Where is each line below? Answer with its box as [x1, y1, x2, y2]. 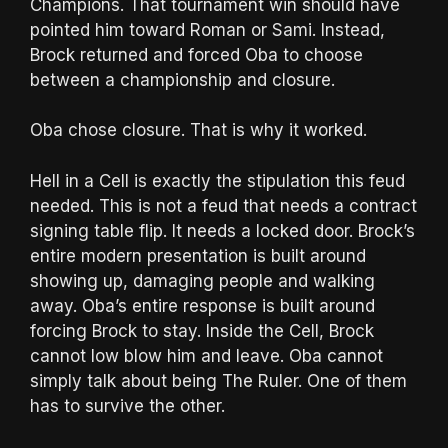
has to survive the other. [30, 395, 225, 416]
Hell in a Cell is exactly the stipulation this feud [30, 170, 405, 191]
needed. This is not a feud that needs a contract [30, 195, 417, 216]
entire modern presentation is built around [30, 245, 366, 266]
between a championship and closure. [30, 69, 335, 90]
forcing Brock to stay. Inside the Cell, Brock [30, 320, 374, 341]
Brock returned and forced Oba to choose [30, 44, 363, 65]
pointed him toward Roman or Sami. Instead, [30, 19, 385, 40]
